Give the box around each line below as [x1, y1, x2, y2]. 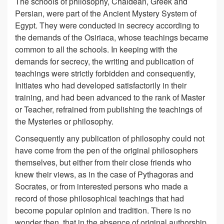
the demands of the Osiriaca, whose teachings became [15, 31, 208, 43]
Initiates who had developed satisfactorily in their [15, 79, 186, 91]
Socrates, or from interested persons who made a [15, 180, 188, 192]
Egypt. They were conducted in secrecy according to [15, 19, 199, 31]
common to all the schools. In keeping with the [15, 43, 177, 55]
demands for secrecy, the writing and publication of [15, 55, 193, 67]
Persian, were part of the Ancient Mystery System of [15, 7, 196, 19]
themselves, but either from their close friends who [15, 156, 191, 168]
